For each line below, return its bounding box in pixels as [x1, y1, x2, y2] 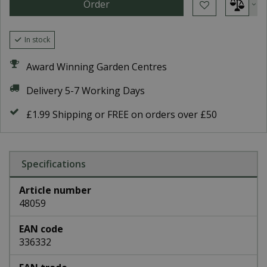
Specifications [21, 157, 86, 170]
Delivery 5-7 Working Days [26, 84, 145, 97]
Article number [19, 184, 91, 197]
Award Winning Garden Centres [26, 60, 167, 73]
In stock [24, 35, 50, 45]
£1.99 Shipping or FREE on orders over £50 [26, 108, 217, 121]
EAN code [19, 222, 63, 235]
